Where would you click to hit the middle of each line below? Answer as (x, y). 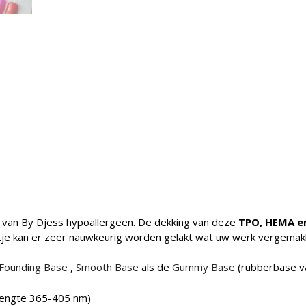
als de (155, 267)
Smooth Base (107, 267)
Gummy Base (203, 267)
